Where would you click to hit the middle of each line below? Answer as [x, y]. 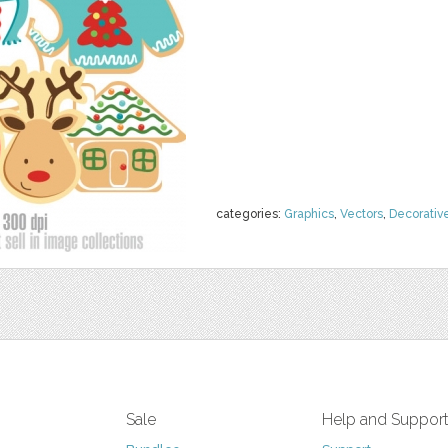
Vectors [361, 214]
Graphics [309, 214]
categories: [250, 214]
